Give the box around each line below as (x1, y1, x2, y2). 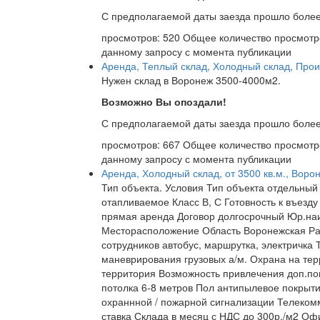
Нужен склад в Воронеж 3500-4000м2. (101, 73, 281, 88)
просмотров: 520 (101, 30, 183, 45)
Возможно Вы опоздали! (101, 94, 226, 109)
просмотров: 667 (101, 137, 183, 152)
